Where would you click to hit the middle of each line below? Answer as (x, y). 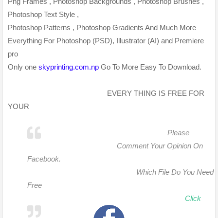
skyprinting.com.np (69, 67)
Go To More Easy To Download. (150, 67)
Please (179, 133)
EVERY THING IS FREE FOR (106, 93)
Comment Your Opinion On (160, 146)
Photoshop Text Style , (44, 15)
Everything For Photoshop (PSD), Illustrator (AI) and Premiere (106, 41)
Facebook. (44, 159)
